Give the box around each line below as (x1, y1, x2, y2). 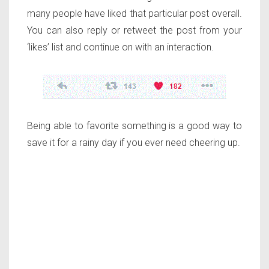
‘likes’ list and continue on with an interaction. (27, 41, 214, 53)
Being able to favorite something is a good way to (27, 119, 242, 131)
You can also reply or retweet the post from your (27, 24, 242, 36)
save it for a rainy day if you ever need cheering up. (27, 136, 240, 148)
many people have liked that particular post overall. (27, 7, 242, 19)
